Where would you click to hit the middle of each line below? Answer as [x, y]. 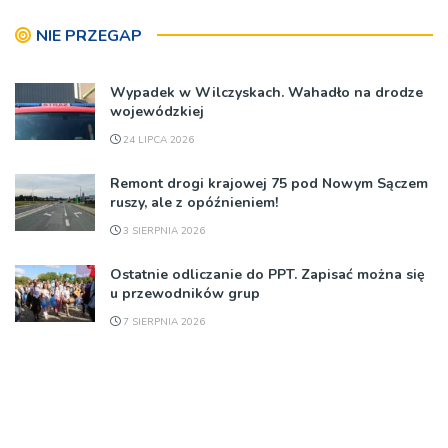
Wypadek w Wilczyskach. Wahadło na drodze [266, 92]
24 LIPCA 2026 [157, 139]
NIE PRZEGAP [89, 35]
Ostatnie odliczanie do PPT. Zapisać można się [267, 274]
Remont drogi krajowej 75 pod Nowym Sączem [269, 183]
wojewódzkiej [157, 111]
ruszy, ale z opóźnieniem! [194, 202]
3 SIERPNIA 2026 [162, 230]
